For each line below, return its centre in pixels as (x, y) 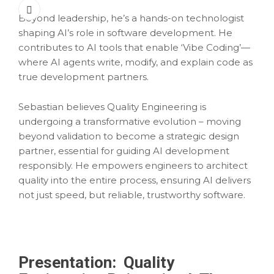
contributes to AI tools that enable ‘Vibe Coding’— (134, 47)
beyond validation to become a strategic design (129, 136)
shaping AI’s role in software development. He (125, 33)
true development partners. (83, 77)
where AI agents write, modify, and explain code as (135, 62)
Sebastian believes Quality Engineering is (112, 107)
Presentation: (67, 262)
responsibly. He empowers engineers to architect (133, 165)
